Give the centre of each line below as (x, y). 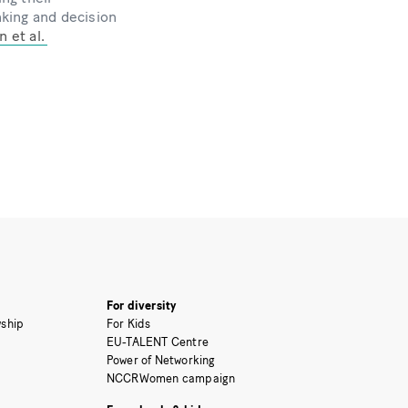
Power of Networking (161, 361)
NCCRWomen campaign (171, 379)
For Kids (128, 324)
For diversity (141, 306)
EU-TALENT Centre (158, 342)
